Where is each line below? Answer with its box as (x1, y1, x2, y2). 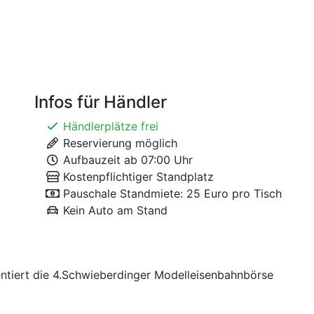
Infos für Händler (34, 92, 167, 113)
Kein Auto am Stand (60, 203, 168, 218)
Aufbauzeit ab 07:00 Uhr (60, 153, 193, 168)
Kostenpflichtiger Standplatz (60, 170, 214, 184)
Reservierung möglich (60, 136, 177, 151)
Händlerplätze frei (60, 119, 158, 134)
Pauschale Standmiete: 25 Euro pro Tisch (60, 186, 282, 201)
